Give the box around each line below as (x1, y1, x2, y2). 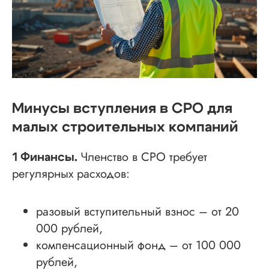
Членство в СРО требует (80, 148, 207, 166)
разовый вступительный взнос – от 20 (36, 203, 239, 221)
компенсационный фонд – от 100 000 (36, 237, 241, 255)
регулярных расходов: (12, 165, 130, 183)
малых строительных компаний (12, 120, 238, 135)
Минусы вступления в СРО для (12, 101, 232, 116)
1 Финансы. (12, 151, 80, 164)
